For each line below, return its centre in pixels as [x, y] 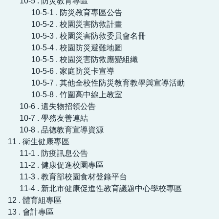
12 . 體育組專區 [35, 200]
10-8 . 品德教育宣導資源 [62, 130]
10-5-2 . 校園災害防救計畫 [77, 24]
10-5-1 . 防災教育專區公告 [77, 12]
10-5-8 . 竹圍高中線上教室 [77, 94]
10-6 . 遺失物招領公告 [58, 106]
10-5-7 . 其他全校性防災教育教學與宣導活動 [108, 83]
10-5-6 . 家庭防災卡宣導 [73, 71]
